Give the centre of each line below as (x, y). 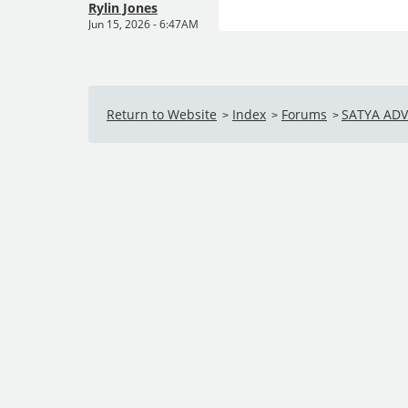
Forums (304, 114)
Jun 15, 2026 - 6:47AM (143, 24)
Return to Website (162, 114)
